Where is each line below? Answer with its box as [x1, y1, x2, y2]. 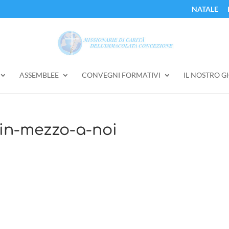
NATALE [191, 4, 218, 13]
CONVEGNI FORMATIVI [81, 71, 161, 79]
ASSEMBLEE [19, 71, 59, 79]
